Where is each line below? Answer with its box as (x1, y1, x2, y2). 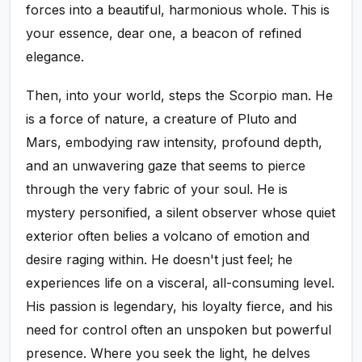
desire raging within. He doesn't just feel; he (26, 250, 293, 267)
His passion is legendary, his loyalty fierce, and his (26, 297, 334, 314)
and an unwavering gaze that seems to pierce (26, 157, 306, 174)
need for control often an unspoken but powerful (26, 321, 332, 338)
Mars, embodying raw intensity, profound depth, (26, 133, 323, 150)
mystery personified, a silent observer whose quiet (26, 204, 336, 221)
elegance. (26, 48, 85, 65)
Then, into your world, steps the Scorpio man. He (26, 86, 334, 103)
